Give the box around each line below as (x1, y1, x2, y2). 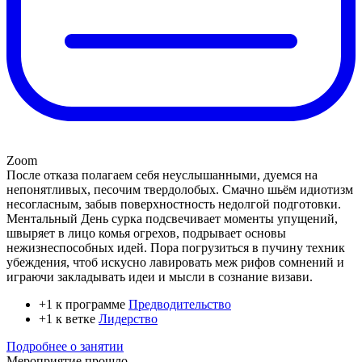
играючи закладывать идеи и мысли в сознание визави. (6, 270, 313, 284)
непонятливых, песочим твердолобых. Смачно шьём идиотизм (6, 183, 353, 197)
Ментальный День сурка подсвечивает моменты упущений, (6, 212, 338, 226)
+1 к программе (39, 297, 128, 312)
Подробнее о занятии (6, 339, 124, 354)
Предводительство (128, 297, 231, 312)
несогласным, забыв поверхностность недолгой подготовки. (6, 197, 341, 212)
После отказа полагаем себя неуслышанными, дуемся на (6, 168, 318, 183)
